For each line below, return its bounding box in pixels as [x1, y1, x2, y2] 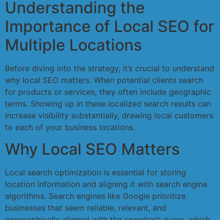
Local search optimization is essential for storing [5, 167, 186, 178]
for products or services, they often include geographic [5, 87, 211, 97]
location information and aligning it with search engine [5, 179, 207, 190]
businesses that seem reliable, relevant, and [5, 203, 166, 213]
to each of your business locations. [5, 122, 135, 133]
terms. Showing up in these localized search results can [5, 99, 211, 109]
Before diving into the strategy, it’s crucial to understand [5, 63, 214, 74]
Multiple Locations [5, 35, 142, 55]
